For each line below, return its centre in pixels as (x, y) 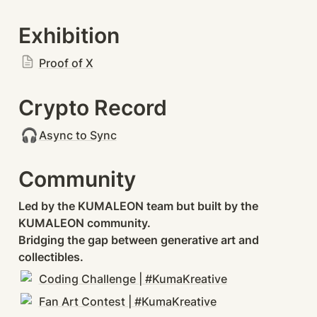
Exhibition (69, 35)
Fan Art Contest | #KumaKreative (127, 302)
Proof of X (66, 63)
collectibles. (51, 257)
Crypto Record (93, 107)
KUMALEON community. (85, 223)
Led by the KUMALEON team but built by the (138, 206)
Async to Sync (77, 135)
